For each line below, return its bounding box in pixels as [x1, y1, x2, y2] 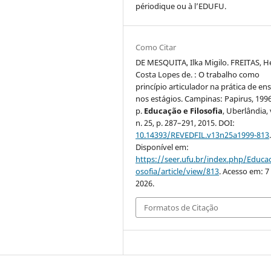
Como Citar [135, 41, 177, 53]
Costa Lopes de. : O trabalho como [135, 68, 260, 80]
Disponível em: [135, 141, 189, 152]
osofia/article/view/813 [135, 165, 220, 177]
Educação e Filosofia [144, 105, 223, 116]
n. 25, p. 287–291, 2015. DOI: [135, 117, 235, 128]
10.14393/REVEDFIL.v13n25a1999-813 [135, 129, 270, 140]
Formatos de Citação [144, 202, 219, 213]
